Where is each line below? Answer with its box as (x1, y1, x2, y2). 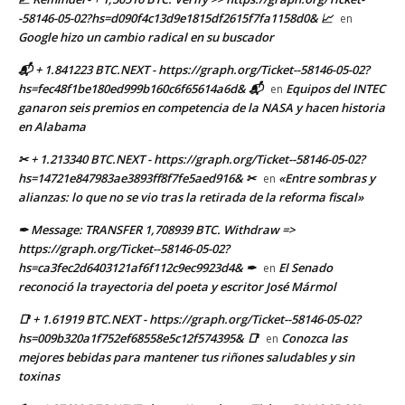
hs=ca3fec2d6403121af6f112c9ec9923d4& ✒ (18, 259, 256, 276)
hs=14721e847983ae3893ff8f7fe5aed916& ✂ (18, 169, 256, 186)
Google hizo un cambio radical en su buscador (18, 28, 274, 45)
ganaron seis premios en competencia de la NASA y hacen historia (18, 99, 385, 116)
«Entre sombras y (278, 169, 375, 186)
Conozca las (281, 329, 347, 346)
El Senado (278, 259, 333, 276)
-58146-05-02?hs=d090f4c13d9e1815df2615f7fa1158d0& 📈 (18, 9, 333, 26)
